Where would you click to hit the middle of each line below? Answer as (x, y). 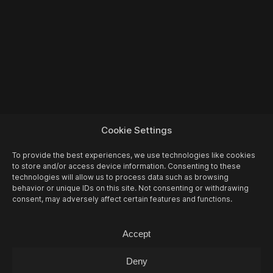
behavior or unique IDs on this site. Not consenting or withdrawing (130, 188)
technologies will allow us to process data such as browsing (120, 177)
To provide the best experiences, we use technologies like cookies (134, 155)
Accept (136, 233)
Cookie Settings (136, 130)
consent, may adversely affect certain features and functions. (122, 199)
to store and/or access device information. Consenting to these (126, 166)
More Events (69, 223)
